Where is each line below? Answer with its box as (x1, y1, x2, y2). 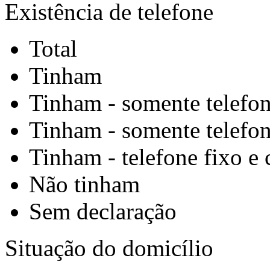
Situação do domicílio (5, 235, 213, 261)
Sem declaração (29, 198, 177, 224)
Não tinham (29, 171, 140, 197)
